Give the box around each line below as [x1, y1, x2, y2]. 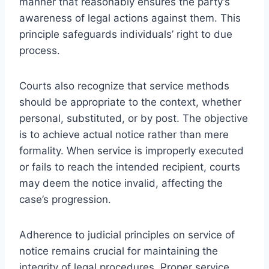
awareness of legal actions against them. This [19, 11, 241, 24]
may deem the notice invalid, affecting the [19, 177, 223, 189]
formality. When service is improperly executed [19, 144, 244, 157]
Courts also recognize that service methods [19, 79, 229, 92]
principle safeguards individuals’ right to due [19, 28, 232, 40]
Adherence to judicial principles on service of [19, 228, 235, 241]
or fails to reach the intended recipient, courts [19, 160, 240, 173]
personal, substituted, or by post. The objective [19, 112, 248, 124]
